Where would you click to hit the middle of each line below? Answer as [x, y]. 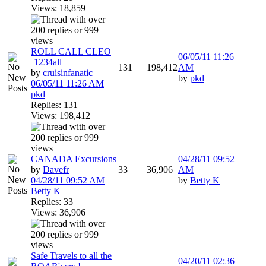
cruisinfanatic [68, 73]
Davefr [56, 170]
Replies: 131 [54, 105]
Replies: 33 [52, 202]
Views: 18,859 [58, 8]
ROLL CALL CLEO [71, 51]
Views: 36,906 [58, 212]
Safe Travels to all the [71, 256]
